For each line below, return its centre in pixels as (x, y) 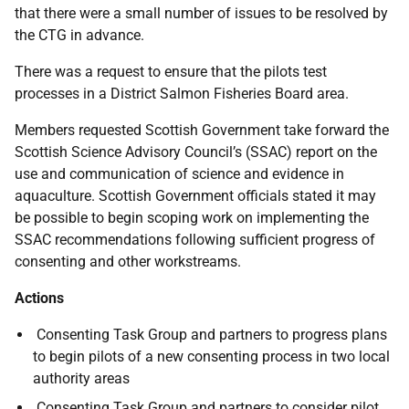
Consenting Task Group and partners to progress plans (212, 335)
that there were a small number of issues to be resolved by (201, 13)
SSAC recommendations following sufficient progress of (195, 240)
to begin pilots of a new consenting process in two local (211, 357)
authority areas (81, 378)
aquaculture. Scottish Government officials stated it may (195, 196)
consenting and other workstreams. (128, 262)
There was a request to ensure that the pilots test (171, 72)
